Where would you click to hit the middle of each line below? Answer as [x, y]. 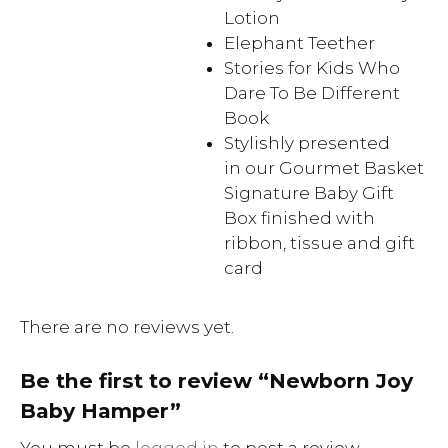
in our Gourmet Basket [324, 168]
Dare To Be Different [312, 93]
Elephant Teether [299, 43]
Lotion [252, 18]
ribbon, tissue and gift [319, 243]
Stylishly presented [307, 143]
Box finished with [299, 218]
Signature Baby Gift [309, 193]
